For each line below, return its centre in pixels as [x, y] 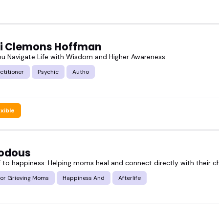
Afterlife [130, 178]
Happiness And [84, 178]
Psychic [48, 72]
